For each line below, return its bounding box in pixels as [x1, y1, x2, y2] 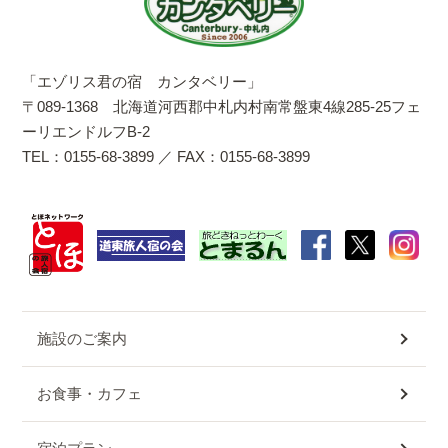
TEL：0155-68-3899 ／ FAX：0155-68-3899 [22, 148, 311, 166]
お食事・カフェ [37, 385, 143, 403]
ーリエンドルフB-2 [22, 123, 151, 141]
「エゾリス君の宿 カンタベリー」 [22, 73, 263, 91]
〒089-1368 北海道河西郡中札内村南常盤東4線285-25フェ [22, 98, 422, 116]
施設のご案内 [37, 330, 128, 348]
